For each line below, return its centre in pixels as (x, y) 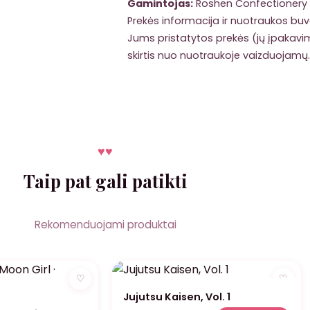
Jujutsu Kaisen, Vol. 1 (176, 297)
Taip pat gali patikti (105, 180)
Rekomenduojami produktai (105, 224)
